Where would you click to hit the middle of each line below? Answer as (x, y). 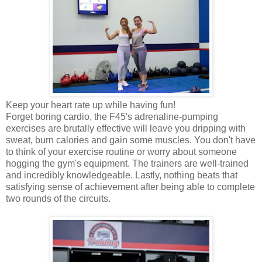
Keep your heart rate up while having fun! (91, 105)
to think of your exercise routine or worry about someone (121, 151)
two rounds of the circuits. (58, 198)
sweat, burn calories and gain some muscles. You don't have (131, 140)
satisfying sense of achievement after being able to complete (130, 187)
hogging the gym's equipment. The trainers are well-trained (127, 163)
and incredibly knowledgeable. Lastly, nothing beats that (122, 175)
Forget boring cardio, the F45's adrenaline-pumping (112, 116)
